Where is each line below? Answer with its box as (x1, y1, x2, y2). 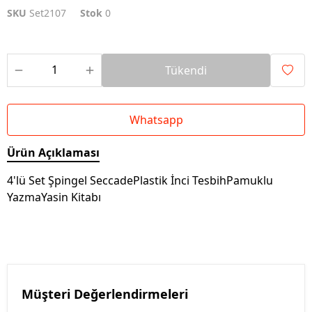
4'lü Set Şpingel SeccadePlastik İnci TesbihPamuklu (7, 173, 273, 188)
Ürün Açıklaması (7, 145, 100, 160)
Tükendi (165, 63, 207, 78)
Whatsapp (129, 112, 183, 127)
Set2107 (29, 6, 66, 19)
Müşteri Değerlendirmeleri (22, 286, 188, 302)
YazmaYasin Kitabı (7, 189, 101, 205)
